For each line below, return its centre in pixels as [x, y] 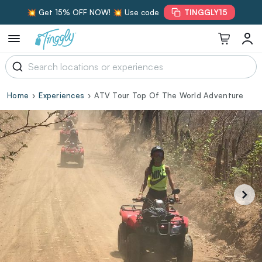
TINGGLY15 [206, 12]
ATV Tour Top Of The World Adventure [169, 95]
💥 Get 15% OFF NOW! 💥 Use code [93, 12]
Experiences [62, 95]
